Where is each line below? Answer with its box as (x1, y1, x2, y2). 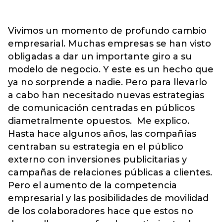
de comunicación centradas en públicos (8, 102, 195, 113)
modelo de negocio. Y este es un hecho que (8, 63, 214, 75)
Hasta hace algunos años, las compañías (8, 128, 196, 139)
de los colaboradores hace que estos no (8, 205, 193, 217)
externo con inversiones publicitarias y (8, 154, 187, 165)
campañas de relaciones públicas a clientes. (8, 166, 212, 178)
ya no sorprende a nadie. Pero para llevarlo (8, 76, 207, 88)
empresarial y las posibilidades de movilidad (8, 192, 209, 204)
